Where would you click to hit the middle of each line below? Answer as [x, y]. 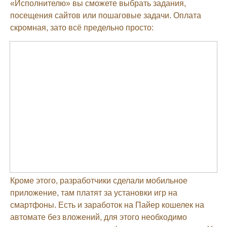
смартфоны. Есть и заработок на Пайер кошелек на [107, 205]
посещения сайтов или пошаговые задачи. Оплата [106, 15]
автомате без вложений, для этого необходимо [99, 217]
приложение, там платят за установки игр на [94, 193]
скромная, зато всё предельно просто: [82, 27]
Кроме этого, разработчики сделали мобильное [99, 180]
